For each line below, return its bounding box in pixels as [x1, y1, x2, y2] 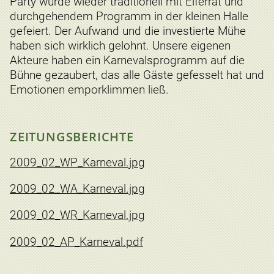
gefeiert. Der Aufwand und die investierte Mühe [10, 23, 246, 38]
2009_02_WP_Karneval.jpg [10, 155, 145, 170]
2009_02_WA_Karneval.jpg [10, 182, 145, 196]
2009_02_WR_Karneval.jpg [10, 208, 145, 223]
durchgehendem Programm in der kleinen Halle [10, 9, 248, 23]
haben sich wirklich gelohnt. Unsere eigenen [10, 38, 231, 53]
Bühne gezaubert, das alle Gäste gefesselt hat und [10, 67, 264, 82]
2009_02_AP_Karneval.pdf [10, 234, 143, 249]
